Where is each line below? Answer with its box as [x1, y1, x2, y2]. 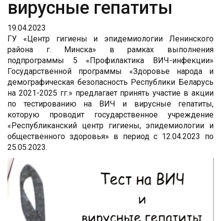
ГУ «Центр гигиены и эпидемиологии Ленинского [7, 34, 214, 44]
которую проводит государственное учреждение [7, 110, 214, 120]
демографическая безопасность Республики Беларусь [7, 77, 214, 87]
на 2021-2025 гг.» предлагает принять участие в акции [7, 88, 214, 98]
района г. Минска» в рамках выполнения [7, 45, 214, 55]
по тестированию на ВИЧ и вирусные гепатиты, [7, 99, 214, 109]
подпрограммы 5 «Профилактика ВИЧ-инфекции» [7, 56, 214, 66]
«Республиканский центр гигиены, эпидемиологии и [7, 121, 214, 131]
